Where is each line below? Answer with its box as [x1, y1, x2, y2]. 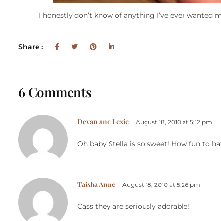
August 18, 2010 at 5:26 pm [122, 181, 200, 189]
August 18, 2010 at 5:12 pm [136, 118, 212, 126]
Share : [18, 42, 45, 52]
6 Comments [18, 83, 92, 101]
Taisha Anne [77, 180, 115, 189]
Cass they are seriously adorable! [77, 202, 189, 211]
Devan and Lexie [77, 117, 129, 127]
